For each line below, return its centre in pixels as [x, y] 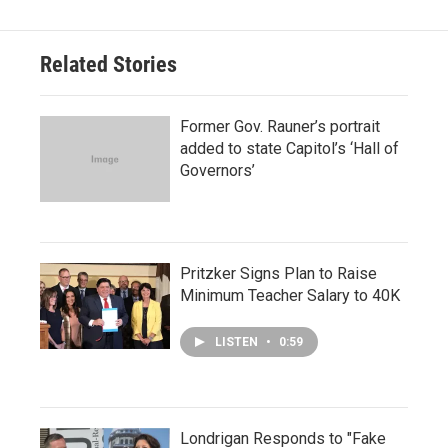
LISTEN [238, 341]
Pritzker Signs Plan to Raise [278, 273]
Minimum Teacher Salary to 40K [290, 295]
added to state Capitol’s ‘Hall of [289, 148]
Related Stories [108, 64]
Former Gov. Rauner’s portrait [280, 126]
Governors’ [217, 170]
